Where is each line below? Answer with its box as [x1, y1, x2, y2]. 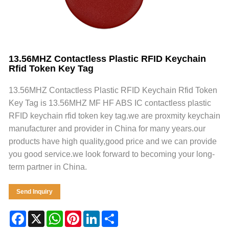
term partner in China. [9, 163, 87, 172]
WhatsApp [63, 210, 101, 219]
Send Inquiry [16, 188, 53, 196]
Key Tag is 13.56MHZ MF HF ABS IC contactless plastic [9, 99, 211, 108]
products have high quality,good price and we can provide [9, 137, 217, 146]
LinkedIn [100, 210, 131, 219]
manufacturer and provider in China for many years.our [9, 124, 205, 133]
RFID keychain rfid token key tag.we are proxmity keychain [9, 111, 220, 121]
